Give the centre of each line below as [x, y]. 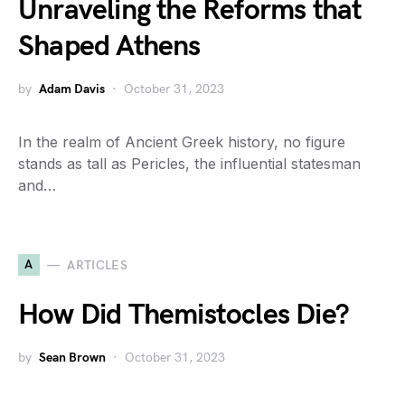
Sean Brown [72, 358]
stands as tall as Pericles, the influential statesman [189, 164]
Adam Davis [72, 89]
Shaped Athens [109, 47]
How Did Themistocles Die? [184, 315]
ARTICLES [98, 265]
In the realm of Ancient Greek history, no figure [182, 142]
